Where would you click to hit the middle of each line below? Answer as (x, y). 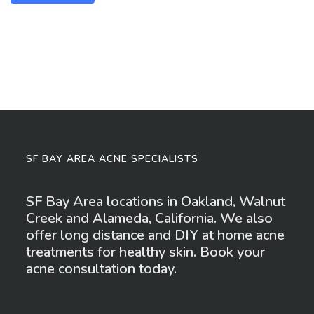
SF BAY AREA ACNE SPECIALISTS (112, 159)
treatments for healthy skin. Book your (146, 252)
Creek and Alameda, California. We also (150, 218)
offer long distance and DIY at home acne (156, 235)
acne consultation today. (102, 269)
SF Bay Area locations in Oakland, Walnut (156, 202)
